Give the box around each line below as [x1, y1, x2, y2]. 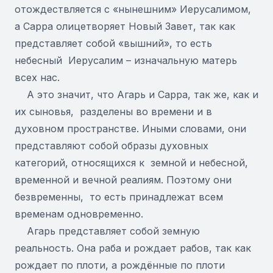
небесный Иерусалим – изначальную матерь [15, 54, 237, 66]
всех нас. [15, 71, 60, 83]
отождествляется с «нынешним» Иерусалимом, [15, 3, 251, 15]
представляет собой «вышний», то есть [15, 37, 212, 49]
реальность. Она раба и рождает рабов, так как [15, 242, 251, 254]
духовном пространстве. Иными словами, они [15, 122, 246, 135]
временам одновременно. [15, 208, 143, 220]
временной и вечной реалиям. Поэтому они [15, 174, 232, 186]
